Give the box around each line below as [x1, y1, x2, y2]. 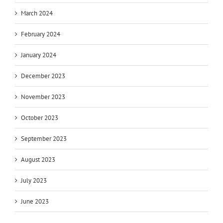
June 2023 [21, 197, 49, 206]
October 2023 [21, 113, 58, 122]
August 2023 [21, 155, 55, 164]
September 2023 [21, 134, 67, 143]
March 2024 [21, 9, 53, 18]
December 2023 [21, 72, 65, 81]
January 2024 [21, 51, 56, 60]
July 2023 [21, 176, 47, 185]
